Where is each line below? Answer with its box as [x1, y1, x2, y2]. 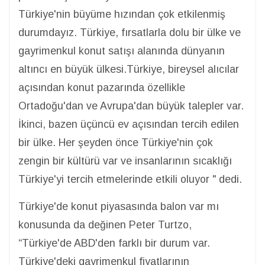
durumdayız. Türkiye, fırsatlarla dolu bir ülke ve [18, 26, 241, 38]
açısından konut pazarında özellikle [18, 81, 185, 93]
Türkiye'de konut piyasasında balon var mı [18, 200, 219, 212]
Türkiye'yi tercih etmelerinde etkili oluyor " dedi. [18, 173, 245, 185]
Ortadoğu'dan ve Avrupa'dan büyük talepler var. [18, 99, 244, 112]
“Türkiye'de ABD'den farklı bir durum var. [18, 237, 210, 249]
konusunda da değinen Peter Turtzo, [18, 218, 192, 231]
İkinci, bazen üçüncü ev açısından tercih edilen [18, 118, 239, 130]
